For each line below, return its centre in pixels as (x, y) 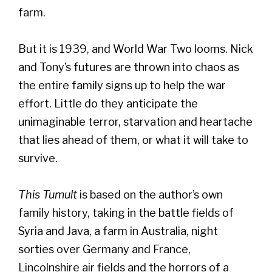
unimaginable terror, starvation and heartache (135, 121)
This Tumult (48, 194)
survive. (38, 158)
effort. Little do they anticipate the (108, 103)
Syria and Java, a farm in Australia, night (118, 231)
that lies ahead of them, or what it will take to (133, 140)
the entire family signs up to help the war (122, 85)
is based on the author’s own (150, 194)
